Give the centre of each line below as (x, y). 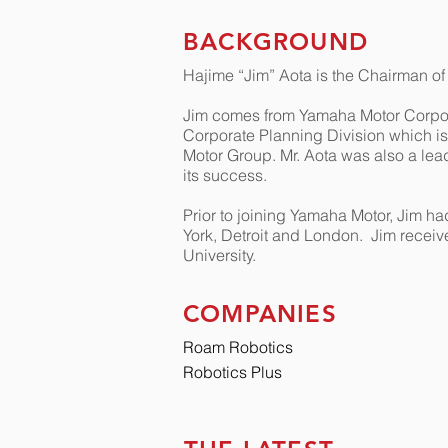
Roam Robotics (238, 347)
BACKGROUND (275, 41)
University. (219, 255)
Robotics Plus (232, 372)
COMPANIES (260, 313)
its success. (225, 175)
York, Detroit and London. (277, 235)
